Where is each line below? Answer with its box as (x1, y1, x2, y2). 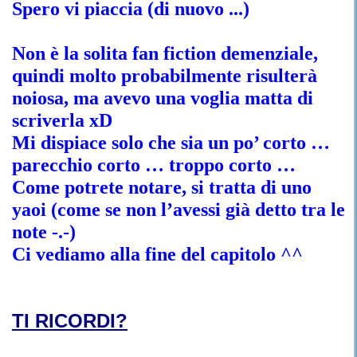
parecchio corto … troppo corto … (12, 155, 296, 175)
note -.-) (12, 222, 76, 242)
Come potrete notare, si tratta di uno (12, 177, 312, 198)
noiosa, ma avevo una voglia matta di (12, 88, 313, 108)
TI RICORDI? (12, 310, 127, 331)
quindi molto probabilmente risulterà (12, 65, 317, 86)
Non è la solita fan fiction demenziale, (12, 43, 318, 64)
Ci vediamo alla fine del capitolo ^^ (12, 244, 303, 265)
